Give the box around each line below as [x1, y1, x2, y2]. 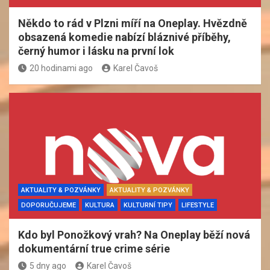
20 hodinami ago [30, 63, 93, 73]
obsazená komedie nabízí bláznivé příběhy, [18, 30, 231, 43]
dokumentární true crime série [18, 242, 170, 255]
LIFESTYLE [181, 201, 214, 209]
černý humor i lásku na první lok [18, 44, 174, 57]
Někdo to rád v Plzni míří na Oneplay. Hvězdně [18, 16, 247, 30]
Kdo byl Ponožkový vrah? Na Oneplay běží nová [18, 228, 250, 241]
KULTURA [85, 201, 115, 209]
